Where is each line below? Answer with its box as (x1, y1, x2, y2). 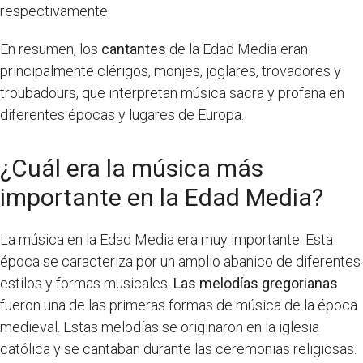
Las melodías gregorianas (173, 275, 338, 293)
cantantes (101, 41, 166, 58)
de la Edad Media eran (166, 41, 308, 58)
